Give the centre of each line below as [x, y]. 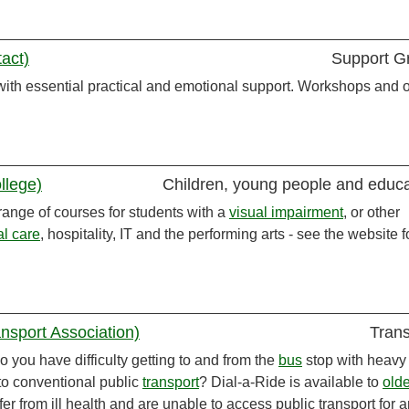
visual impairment [286, 213]
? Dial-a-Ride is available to [291, 383]
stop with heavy [354, 361]
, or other [372, 213]
